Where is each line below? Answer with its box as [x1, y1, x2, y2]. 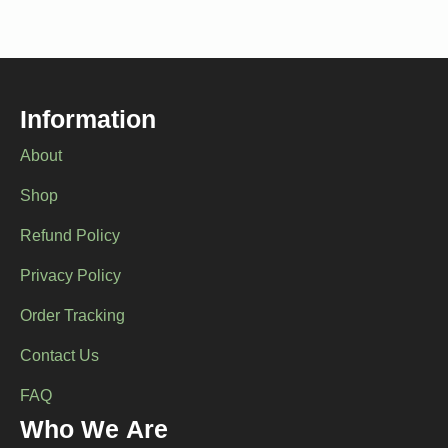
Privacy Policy [20, 267, 121, 289]
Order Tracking [20, 307, 125, 329]
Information [20, 106, 156, 141]
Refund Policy [20, 227, 120, 249]
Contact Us [20, 347, 99, 369]
